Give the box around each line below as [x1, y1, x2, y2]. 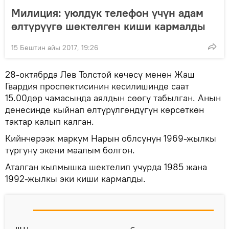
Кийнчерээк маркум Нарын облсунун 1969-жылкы [5, 132, 216, 145]
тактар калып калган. [5, 116, 94, 128]
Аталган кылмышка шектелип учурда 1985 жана [5, 161, 207, 173]
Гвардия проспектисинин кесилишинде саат [5, 80, 189, 93]
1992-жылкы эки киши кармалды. [5, 173, 146, 185]
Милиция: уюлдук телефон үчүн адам [11, 6, 203, 20]
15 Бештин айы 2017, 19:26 [11, 43, 98, 53]
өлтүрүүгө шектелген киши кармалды [11, 19, 205, 34]
